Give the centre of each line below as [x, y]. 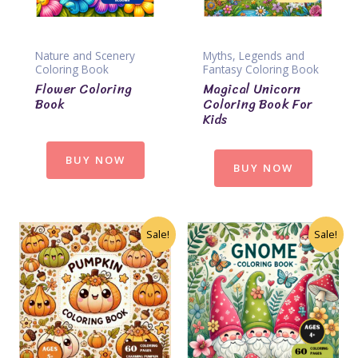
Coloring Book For [258, 104]
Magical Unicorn [252, 89]
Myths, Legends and [254, 55]
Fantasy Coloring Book [261, 69]
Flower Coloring [84, 89]
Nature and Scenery [85, 55]
